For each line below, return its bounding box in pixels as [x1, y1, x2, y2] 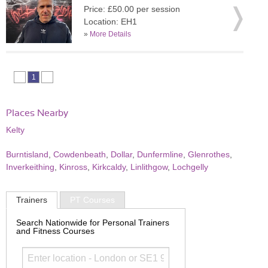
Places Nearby [6, 108, 68, 118]
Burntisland [6, 150, 48, 159]
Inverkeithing [6, 162, 54, 172]
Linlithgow [130, 162, 167, 172]
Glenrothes [188, 150, 230, 159]
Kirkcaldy [92, 162, 126, 172]
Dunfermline [137, 150, 183, 159]
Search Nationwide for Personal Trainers [16, 217, 169, 227]
